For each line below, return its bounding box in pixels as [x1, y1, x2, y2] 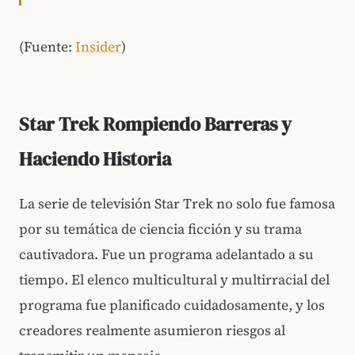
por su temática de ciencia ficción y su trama [19, 219, 302, 239]
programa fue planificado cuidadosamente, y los [19, 295, 325, 315]
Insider [75, 36, 121, 56]
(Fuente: [19, 36, 75, 56]
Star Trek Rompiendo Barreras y [19, 110, 292, 137]
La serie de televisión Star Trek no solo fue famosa [19, 193, 335, 213]
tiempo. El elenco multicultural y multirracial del [19, 269, 330, 289]
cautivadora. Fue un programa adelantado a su [19, 244, 314, 264]
